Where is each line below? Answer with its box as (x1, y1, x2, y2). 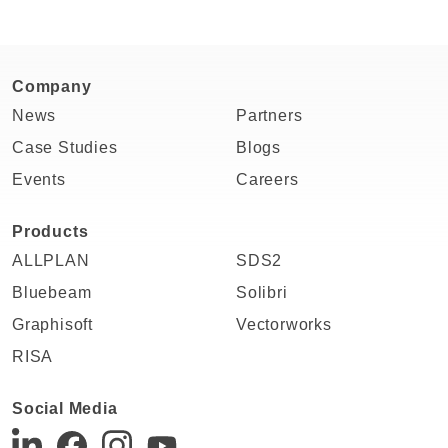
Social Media (12, 399, 118, 417)
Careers (236, 170, 299, 188)
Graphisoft (12, 315, 93, 333)
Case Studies (12, 138, 118, 156)
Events (12, 170, 66, 188)
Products (12, 222, 89, 240)
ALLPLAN (12, 251, 90, 269)
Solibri (236, 283, 288, 301)
